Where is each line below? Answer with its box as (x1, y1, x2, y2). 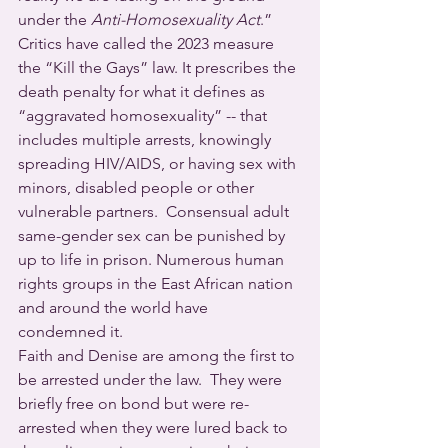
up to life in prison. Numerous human (18, 250, 288, 269)
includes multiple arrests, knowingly (18, 130, 275, 149)
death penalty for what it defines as (18, 82, 269, 101)
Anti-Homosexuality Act (91, 10, 260, 29)
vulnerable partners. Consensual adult (18, 202, 293, 221)
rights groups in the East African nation (18, 274, 297, 293)
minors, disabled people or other (18, 178, 258, 197)
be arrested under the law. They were (18, 370, 286, 389)
